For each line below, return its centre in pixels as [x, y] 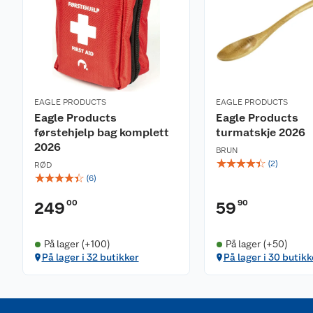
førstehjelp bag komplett [102, 132]
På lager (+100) [77, 244]
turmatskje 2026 [261, 132]
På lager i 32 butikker [90, 257]
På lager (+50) [256, 244]
